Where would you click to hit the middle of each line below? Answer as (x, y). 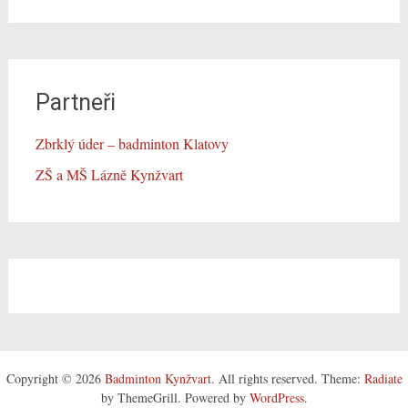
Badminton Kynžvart (158, 379)
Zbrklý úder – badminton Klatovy (132, 144)
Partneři (75, 103)
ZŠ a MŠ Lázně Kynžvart (109, 175)
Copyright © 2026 (55, 379)
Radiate (383, 379)
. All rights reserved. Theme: (287, 379)
